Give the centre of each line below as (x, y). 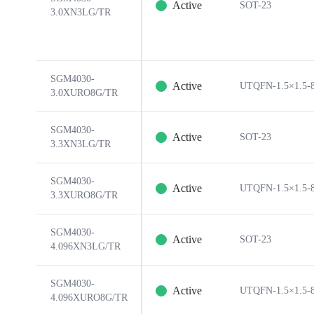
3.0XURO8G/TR (84, 93)
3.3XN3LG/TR (81, 144)
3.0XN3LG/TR (81, 12)
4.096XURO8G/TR (89, 298)
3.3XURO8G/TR (84, 195)
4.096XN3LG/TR (86, 246)
